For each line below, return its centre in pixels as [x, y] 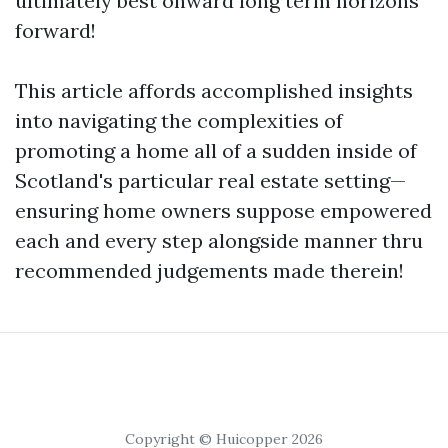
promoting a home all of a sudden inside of [216, 151]
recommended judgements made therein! [209, 271]
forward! [55, 31]
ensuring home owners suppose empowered [223, 211]
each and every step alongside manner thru [219, 241]
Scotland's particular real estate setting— [210, 181]
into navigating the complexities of [179, 121]
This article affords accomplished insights [214, 91]
